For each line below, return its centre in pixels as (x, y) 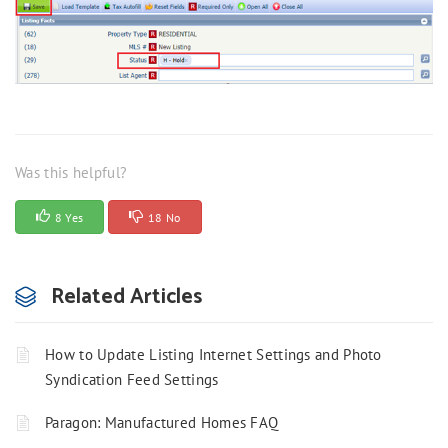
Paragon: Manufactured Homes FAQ (162, 423)
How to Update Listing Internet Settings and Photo (213, 355)
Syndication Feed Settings (132, 380)
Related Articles (126, 297)
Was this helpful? (71, 173)
